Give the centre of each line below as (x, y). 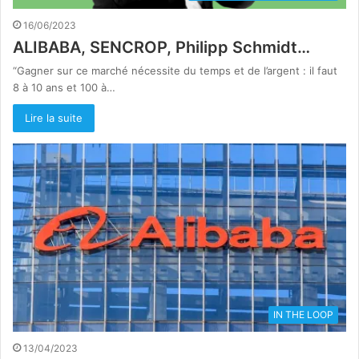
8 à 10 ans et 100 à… (64, 88)
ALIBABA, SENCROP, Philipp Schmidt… (161, 48)
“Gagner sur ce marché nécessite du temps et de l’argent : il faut (175, 71)
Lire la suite (54, 118)
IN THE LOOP (303, 314)
